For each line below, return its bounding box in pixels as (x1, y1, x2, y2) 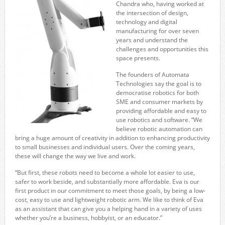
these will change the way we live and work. (15, 152, 136, 161)
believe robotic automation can (116, 125, 202, 134)
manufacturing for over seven (116, 27, 199, 36)
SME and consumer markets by (116, 97, 203, 106)
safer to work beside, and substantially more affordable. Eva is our (15, 177, 199, 186)
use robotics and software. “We (116, 116, 202, 125)
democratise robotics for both (116, 88, 199, 97)
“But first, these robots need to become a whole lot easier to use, (15, 168, 195, 177)
